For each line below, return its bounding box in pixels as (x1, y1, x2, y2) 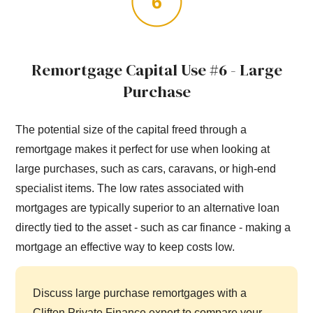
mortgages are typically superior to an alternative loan (15, 201, 280, 214)
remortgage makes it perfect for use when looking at (15, 143, 270, 155)
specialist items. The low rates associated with (15, 182, 245, 194)
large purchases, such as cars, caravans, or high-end (15, 162, 277, 175)
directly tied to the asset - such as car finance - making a (15, 221, 291, 233)
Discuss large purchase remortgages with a (33, 287, 247, 300)
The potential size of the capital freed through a (15, 123, 247, 136)
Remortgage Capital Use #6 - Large (31, 59, 282, 82)
